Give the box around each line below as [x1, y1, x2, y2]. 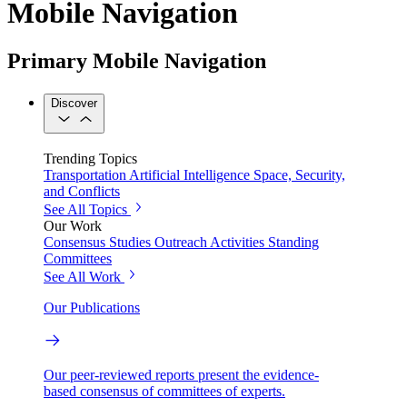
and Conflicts [44, 183, 120, 199]
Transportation [44, 166, 126, 183]
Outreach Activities [154, 233, 264, 250]
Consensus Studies [44, 233, 151, 250]
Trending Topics [44, 150, 137, 166]
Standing [268, 233, 319, 250]
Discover [51, 96, 97, 111]
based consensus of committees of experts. [44, 382, 285, 399]
